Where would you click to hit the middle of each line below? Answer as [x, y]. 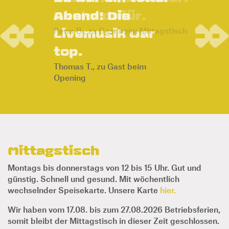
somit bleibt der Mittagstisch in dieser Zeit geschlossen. [113, 202]
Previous [33, 32]
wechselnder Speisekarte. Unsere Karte [84, 172]
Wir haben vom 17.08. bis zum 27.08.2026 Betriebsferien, [114, 191]
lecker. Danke [103, 16]
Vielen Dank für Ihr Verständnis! [67, 214]
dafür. [76, 34]
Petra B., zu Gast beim [96, 48]
